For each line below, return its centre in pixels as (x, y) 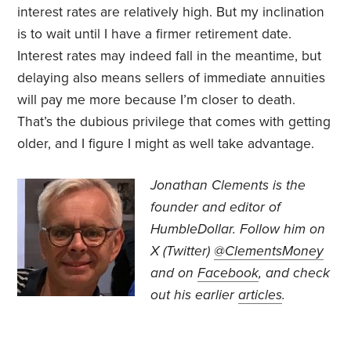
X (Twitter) (183, 251)
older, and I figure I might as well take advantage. (166, 144)
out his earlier (195, 295)
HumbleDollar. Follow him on (238, 230)
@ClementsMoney (269, 251)
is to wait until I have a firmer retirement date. (155, 34)
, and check (295, 273)
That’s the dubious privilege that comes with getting (174, 122)
